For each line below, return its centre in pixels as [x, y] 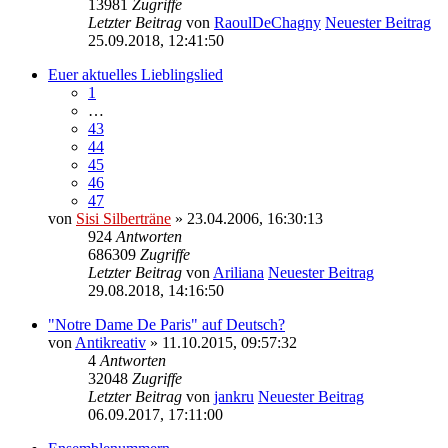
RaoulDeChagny [267, 22]
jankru [234, 396]
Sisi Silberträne [123, 218]
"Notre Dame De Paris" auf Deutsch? [166, 324]
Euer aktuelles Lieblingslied [135, 74]
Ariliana [238, 272]
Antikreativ [110, 342]
